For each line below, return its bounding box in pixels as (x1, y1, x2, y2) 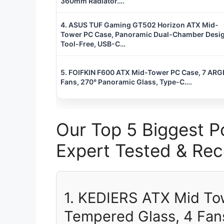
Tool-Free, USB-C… (60, 39, 125, 48)
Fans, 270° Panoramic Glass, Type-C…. (60, 77, 192, 86)
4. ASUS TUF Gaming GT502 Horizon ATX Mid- (60, 20, 218, 29)
